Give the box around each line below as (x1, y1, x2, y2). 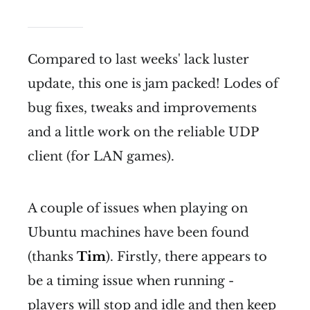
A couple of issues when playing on (28, 200, 248, 216)
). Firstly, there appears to (106, 248, 267, 264)
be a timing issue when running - (28, 273, 234, 289)
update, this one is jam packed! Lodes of (28, 75, 278, 91)
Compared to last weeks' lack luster (28, 51, 249, 67)
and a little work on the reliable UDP (28, 124, 258, 140)
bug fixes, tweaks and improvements (28, 100, 257, 116)
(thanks (28, 248, 77, 264)
